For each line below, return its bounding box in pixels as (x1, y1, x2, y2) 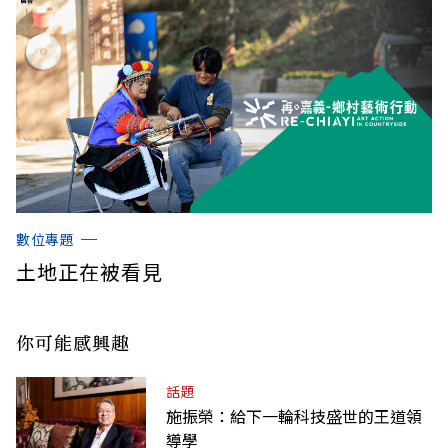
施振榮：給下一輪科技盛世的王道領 (166, 403, 422, 428)
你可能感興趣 (16, 328, 130, 355)
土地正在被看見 (16, 256, 163, 286)
